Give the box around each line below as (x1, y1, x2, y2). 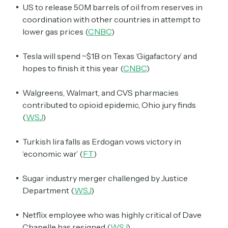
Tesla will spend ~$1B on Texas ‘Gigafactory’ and (22, 51, 197, 62)
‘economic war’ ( (22, 149, 83, 159)
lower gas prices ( (22, 26, 88, 37)
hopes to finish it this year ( (22, 63, 123, 74)
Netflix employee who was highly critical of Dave (22, 210, 202, 220)
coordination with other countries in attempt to (22, 14, 201, 25)
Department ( (22, 185, 74, 196)
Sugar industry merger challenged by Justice (22, 173, 188, 184)
